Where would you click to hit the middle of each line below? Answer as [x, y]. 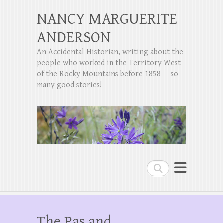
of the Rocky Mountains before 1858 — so [108, 74]
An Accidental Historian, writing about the [110, 52]
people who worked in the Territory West [109, 63]
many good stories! [69, 85]
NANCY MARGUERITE [107, 19]
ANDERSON [74, 38]
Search [159, 167]
